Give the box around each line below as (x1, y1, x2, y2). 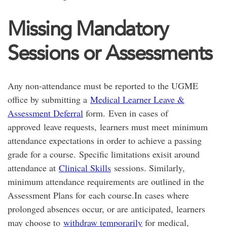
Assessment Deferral (8, 107, 83, 119)
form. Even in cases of (83, 107, 168, 119)
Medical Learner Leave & (90, 93, 184, 105)
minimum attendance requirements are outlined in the (8, 175, 204, 187)
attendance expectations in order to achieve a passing (8, 134, 202, 146)
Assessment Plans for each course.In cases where (8, 189, 189, 201)
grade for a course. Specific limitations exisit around (8, 148, 200, 160)
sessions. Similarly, (111, 162, 185, 174)
